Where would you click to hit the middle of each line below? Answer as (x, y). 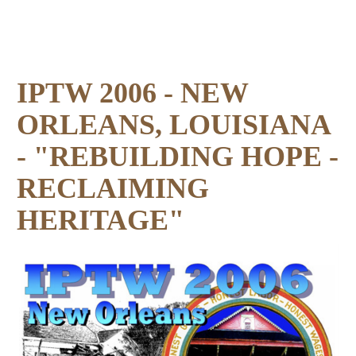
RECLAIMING (112, 188)
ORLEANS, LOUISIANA (177, 124)
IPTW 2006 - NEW (132, 93)
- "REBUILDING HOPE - (177, 156)
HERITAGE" (100, 220)
